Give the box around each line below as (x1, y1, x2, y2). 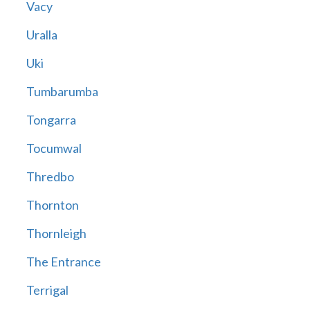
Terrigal (26, 282, 69, 298)
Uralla (26, 27, 57, 43)
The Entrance (26, 254, 101, 270)
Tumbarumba (26, 84, 98, 100)
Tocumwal (26, 140, 82, 156)
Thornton (26, 197, 79, 213)
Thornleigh (26, 226, 86, 241)
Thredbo (26, 169, 74, 185)
